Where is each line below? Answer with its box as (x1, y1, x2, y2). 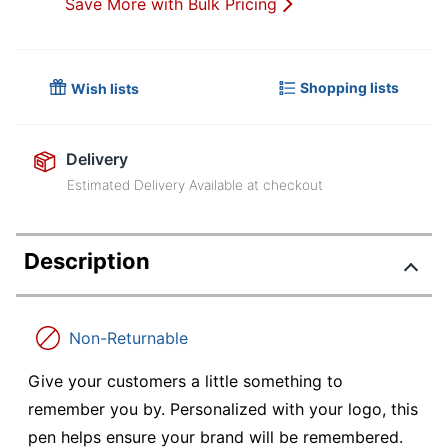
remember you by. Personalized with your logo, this (28, 399, 418, 420)
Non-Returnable (69, 328, 188, 349)
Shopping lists (300, 78, 399, 96)
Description (24, 248, 150, 275)
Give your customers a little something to (28, 371, 343, 392)
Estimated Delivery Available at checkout (67, 177, 324, 194)
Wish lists (71, 80, 139, 98)
